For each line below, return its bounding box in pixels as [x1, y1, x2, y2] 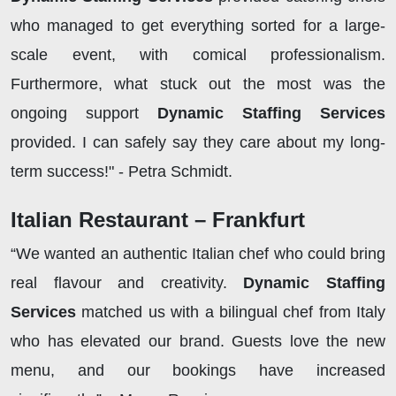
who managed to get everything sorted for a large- [11, 17, 385, 35]
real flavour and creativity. [11, 274, 244, 293]
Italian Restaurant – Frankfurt [11, 208, 305, 232]
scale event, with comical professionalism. [11, 46, 385, 65]
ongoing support [11, 104, 157, 123]
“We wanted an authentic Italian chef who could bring [11, 245, 385, 263]
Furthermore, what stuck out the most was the [11, 75, 385, 94]
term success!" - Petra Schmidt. [11, 163, 232, 181]
